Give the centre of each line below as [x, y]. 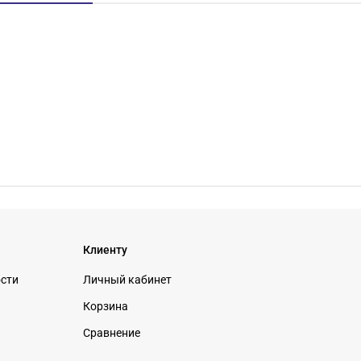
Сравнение [112, 333]
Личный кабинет [127, 280]
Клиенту [105, 250]
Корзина [106, 306]
